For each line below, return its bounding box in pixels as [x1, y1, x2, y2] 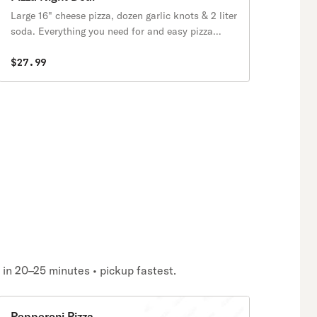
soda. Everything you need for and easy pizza [11, 25, 213, 38]
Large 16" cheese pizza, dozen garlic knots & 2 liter [11, 9, 237, 22]
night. [11, 40, 36, 53]
